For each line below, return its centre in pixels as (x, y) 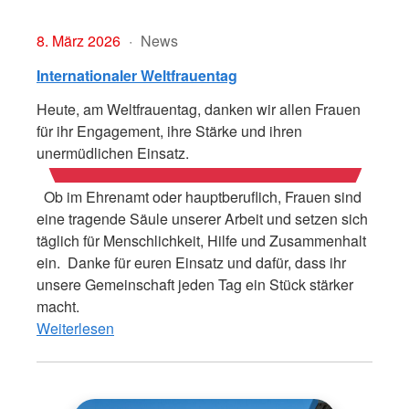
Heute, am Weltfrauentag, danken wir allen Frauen (199, 109)
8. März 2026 (79, 40)
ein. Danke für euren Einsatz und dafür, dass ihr (191, 262)
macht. (58, 306)
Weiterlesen (75, 328)
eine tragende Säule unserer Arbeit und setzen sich (202, 218)
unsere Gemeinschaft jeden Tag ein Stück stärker (195, 284)
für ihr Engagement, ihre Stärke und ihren (169, 131)
